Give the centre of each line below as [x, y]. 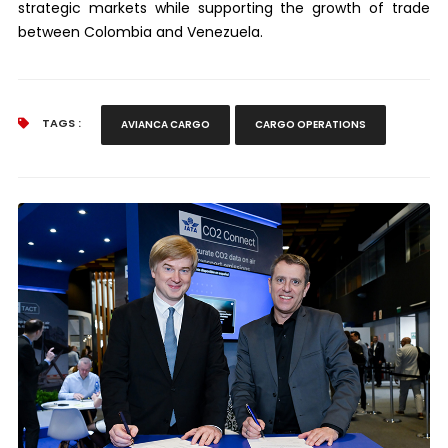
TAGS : [59, 122]
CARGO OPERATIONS [310, 124]
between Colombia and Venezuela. [140, 31]
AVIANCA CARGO [165, 124]
